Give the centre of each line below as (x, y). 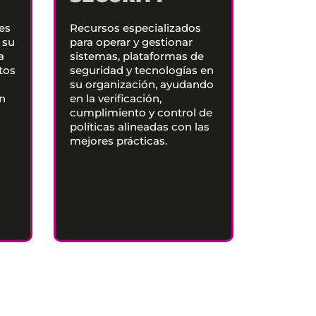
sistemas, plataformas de (137, 56)
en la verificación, (116, 98)
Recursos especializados (135, 28)
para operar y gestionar (131, 42)
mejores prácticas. (119, 141)
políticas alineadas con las (140, 127)
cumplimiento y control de (141, 113)
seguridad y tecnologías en (142, 70)
